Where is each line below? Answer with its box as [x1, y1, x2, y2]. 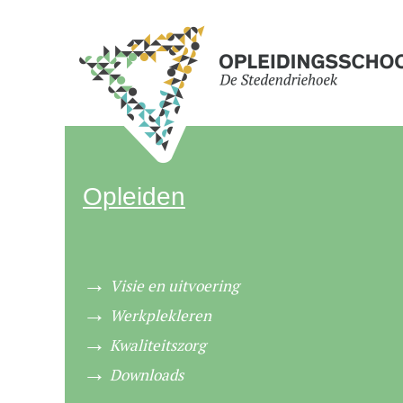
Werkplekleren [110, 305, 211, 326]
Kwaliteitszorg [110, 335, 206, 355]
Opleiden [83, 183, 185, 210]
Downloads [110, 364, 184, 385]
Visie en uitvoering [110, 275, 239, 296]
